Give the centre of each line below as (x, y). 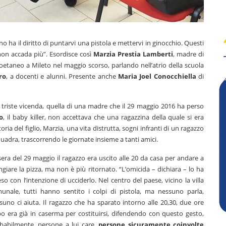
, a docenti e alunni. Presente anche (62, 76)
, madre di (189, 54)
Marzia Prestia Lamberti (133, 54)
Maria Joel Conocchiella (157, 76)
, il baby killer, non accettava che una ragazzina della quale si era (104, 117)
